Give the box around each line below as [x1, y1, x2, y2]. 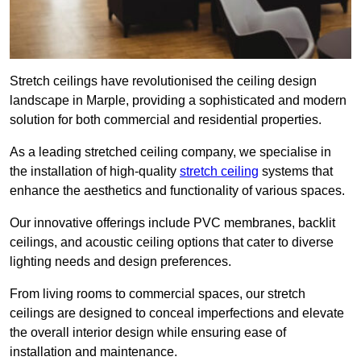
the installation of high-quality [10, 164, 180, 179]
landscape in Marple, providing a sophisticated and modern [10, 93, 346, 108]
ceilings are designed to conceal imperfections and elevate [10, 306, 344, 321]
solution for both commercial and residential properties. [10, 113, 322, 127]
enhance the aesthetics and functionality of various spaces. [10, 184, 345, 198]
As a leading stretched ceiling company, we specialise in [10, 145, 331, 160]
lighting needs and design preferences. [10, 255, 231, 269]
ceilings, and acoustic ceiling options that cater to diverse [10, 235, 334, 250]
